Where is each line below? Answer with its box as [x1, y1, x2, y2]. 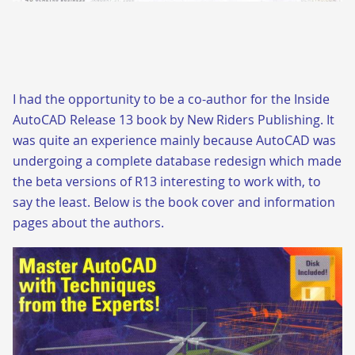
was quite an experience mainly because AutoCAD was [13, 131, 336, 149]
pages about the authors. [13, 213, 164, 231]
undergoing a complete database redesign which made [13, 151, 342, 170]
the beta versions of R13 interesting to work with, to [13, 172, 321, 190]
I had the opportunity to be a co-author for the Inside [13, 90, 330, 108]
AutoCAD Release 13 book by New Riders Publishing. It [13, 110, 334, 128]
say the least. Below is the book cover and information [13, 193, 335, 211]
